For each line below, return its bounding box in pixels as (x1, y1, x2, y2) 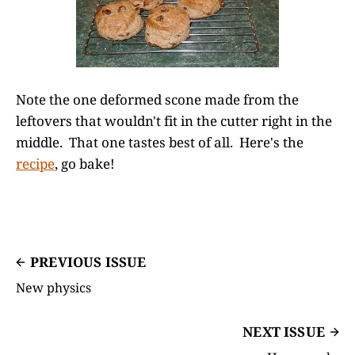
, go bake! (55, 155, 115, 174)
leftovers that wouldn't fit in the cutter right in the (16, 112, 332, 131)
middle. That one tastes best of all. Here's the (16, 133, 303, 152)
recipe (16, 155, 55, 174)
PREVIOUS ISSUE (30, 253, 147, 272)
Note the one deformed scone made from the (16, 90, 299, 109)
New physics (16, 279, 91, 297)
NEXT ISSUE (242, 323, 325, 342)
